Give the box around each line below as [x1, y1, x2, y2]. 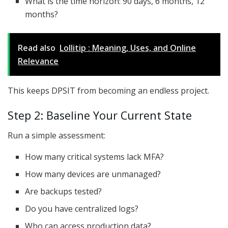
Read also [18, 42, 55, 53]
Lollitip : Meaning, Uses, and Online [60, 42, 196, 53]
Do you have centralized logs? [25, 203, 139, 214]
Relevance [18, 55, 59, 67]
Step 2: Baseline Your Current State [8, 108, 192, 123]
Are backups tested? [25, 185, 102, 197]
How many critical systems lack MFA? [25, 151, 164, 162]
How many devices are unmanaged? [25, 168, 161, 180]
